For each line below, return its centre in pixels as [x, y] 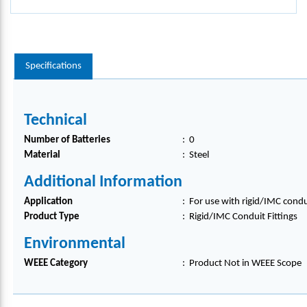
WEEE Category [56, 263]
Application [48, 202]
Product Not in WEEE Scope [245, 263]
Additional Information [103, 182]
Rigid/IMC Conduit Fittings [243, 217]
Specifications [53, 66]
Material [42, 155]
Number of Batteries [67, 140]
